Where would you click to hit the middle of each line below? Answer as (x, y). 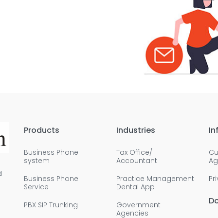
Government (138, 205)
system (37, 161)
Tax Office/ (134, 153)
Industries (136, 130)
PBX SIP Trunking (51, 205)
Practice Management (155, 179)
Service (36, 187)
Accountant (137, 161)
